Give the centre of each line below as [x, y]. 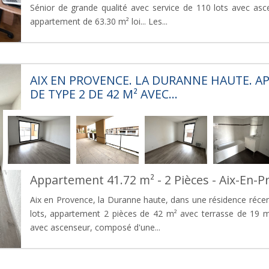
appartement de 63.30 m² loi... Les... [98, 21]
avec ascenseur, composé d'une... [95, 227]
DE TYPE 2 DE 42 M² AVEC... [104, 94]
